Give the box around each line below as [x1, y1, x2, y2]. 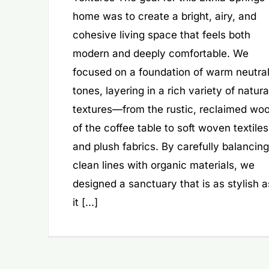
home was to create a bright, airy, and [72, 10, 256, 23]
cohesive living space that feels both [72, 29, 250, 41]
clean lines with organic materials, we [72, 159, 255, 172]
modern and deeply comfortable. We [72, 47, 249, 60]
